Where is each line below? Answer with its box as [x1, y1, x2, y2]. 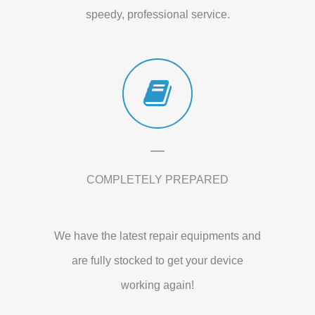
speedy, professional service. [85, 8, 230, 20]
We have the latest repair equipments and [54, 229, 261, 242]
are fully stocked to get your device [72, 254, 243, 266]
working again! [121, 278, 194, 291]
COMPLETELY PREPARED [86, 173, 229, 186]
